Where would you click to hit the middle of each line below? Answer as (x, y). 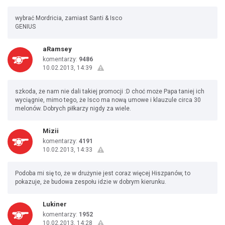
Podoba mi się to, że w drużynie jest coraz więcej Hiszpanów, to (103, 173)
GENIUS (25, 27)
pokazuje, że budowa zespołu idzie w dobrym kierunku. (91, 182)
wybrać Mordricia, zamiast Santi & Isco (69, 18)
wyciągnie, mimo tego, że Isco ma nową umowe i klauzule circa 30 (108, 100)
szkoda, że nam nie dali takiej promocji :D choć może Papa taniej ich (110, 91)
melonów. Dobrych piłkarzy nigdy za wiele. (73, 108)
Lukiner (55, 204)
